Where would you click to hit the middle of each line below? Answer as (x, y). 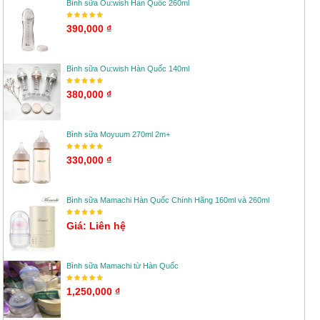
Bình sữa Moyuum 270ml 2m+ (118, 134)
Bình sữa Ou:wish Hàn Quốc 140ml (128, 69)
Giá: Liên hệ (96, 226)
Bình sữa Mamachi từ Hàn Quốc (122, 266)
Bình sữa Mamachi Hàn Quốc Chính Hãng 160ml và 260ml (168, 200)
